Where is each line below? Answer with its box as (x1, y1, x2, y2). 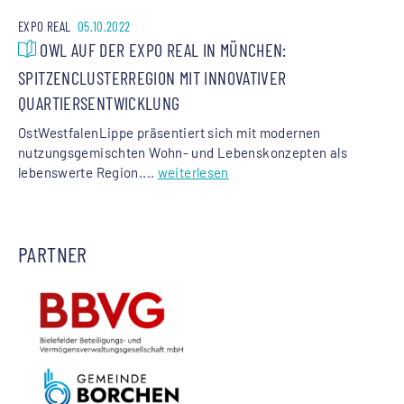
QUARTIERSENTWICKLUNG (18, 91, 180, 114)
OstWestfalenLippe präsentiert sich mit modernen (18, 124, 321, 141)
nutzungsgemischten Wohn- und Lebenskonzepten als (18, 143, 347, 161)
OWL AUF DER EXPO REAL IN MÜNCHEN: (36, 38, 287, 60)
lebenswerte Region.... (18, 163, 158, 180)
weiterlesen (157, 163, 229, 180)
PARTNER (18, 240, 87, 267)
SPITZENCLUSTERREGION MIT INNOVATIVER (18, 66, 287, 88)
